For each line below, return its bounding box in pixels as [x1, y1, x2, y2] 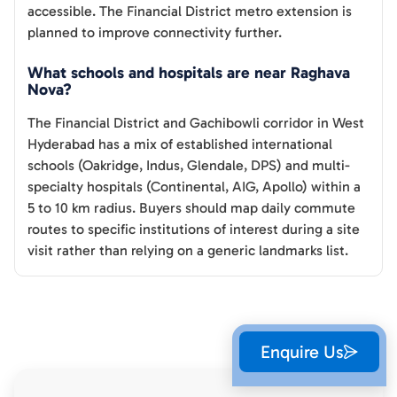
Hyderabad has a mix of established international [27, 136, 332, 153]
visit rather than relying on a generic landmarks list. [27, 242, 348, 260]
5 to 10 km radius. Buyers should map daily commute [27, 199, 355, 217]
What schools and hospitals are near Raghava [27, 63, 350, 83]
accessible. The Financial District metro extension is [27, 3, 352, 20]
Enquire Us [261, 341, 344, 362]
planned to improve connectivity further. [27, 24, 282, 42]
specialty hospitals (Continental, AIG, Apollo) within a [27, 178, 361, 196]
